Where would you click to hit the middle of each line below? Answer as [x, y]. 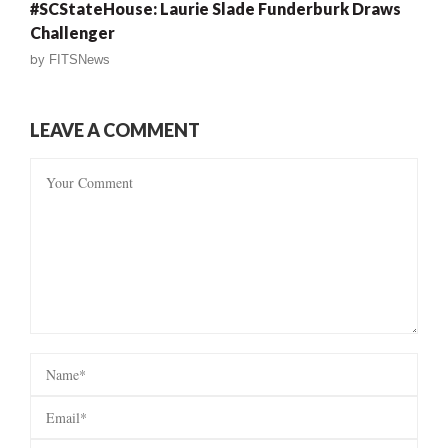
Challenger [72, 32]
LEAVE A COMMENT [115, 129]
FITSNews [79, 59]
